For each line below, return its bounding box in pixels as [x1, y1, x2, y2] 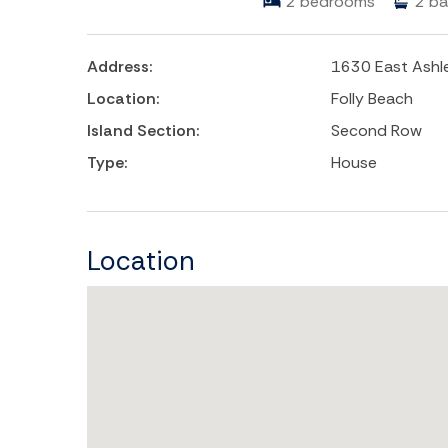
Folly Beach [331, 88, 414, 110]
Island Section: [87, 120, 200, 142]
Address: [87, 56, 153, 78]
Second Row [331, 120, 423, 142]
